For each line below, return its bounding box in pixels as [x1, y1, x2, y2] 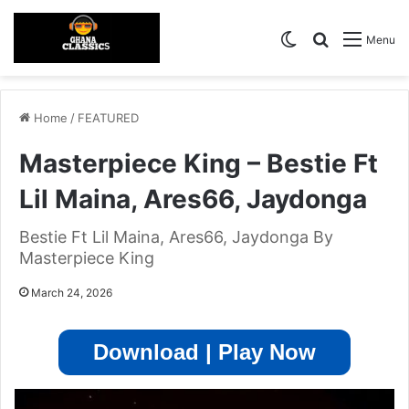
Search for [329, 28, 401, 47]
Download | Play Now [93, 340, 316, 365]
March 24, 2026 [31, 286, 112, 300]
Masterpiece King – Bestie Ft [19, 148, 378, 180]
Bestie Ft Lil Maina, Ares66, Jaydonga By [19, 227, 333, 247]
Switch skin [297, 28, 375, 47]
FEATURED [78, 110, 139, 126]
